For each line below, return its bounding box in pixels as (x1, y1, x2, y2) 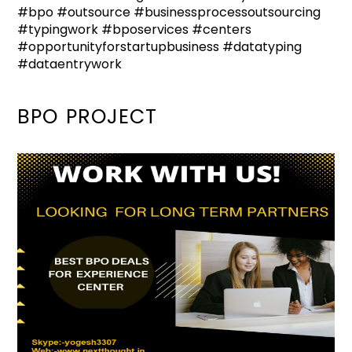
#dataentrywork (17, 54, 123, 73)
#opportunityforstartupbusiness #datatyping (17, 37, 302, 56)
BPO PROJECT (17, 102, 158, 130)
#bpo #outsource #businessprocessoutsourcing (17, 2, 321, 21)
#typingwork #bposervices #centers (17, 20, 252, 38)
